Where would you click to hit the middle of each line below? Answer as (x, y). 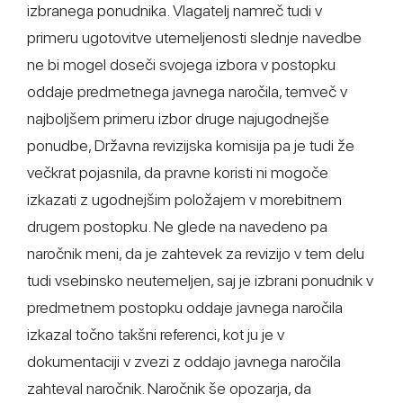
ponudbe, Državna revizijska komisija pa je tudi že (191, 145)
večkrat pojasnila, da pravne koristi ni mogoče (178, 172)
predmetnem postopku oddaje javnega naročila (185, 307)
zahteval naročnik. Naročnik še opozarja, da (169, 388)
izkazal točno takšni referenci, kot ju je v (156, 334)
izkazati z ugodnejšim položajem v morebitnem (184, 199)
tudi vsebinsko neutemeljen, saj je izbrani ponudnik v (200, 280)
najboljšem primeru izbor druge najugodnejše (178, 118)
